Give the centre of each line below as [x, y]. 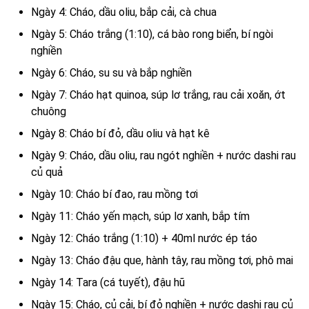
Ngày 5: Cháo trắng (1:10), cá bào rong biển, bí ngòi [152, 34]
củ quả [47, 172]
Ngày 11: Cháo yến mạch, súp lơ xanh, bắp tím [140, 217]
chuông [49, 112]
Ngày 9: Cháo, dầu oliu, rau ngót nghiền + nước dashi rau [163, 156]
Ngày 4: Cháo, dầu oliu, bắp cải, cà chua [124, 12]
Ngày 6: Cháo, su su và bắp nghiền [111, 73]
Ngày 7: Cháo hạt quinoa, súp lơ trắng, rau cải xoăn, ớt [158, 95]
